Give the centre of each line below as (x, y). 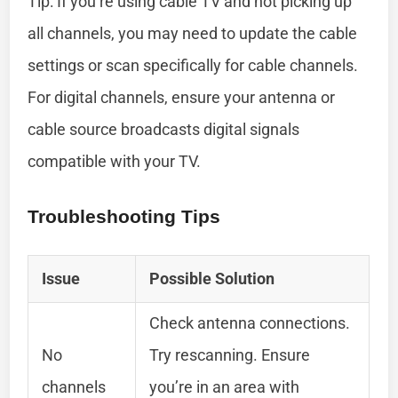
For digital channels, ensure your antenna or (182, 97)
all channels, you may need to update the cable (193, 33)
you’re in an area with (225, 386)
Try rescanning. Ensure (230, 354)
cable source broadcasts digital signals (164, 129)
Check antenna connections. (250, 322)
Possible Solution (212, 278)
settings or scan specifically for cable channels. (193, 65)
